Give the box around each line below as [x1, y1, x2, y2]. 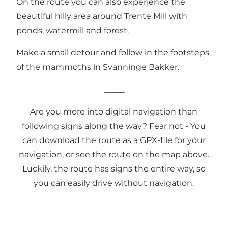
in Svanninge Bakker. [91, 62, 179, 72]
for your [172, 135, 206, 146]
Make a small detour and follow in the [16, 48, 170, 58]
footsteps [170, 48, 209, 58]
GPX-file [139, 135, 173, 146]
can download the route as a [22, 135, 140, 146]
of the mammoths [16, 62, 91, 72]
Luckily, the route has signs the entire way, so [22, 164, 206, 174]
